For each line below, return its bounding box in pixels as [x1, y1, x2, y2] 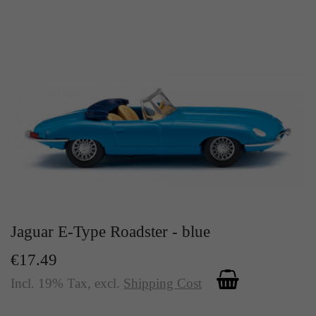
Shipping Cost [123, 276, 202, 291]
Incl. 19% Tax [11, 276, 87, 291]
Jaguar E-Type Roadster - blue [11, 222, 210, 241]
